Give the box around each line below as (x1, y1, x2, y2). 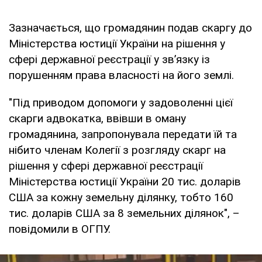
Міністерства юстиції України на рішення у (9, 37, 225, 51)
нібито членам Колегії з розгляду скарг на (9, 143, 226, 157)
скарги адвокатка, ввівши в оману (9, 112, 186, 126)
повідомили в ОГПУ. (9, 222, 111, 236)
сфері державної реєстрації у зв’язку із (9, 53, 210, 67)
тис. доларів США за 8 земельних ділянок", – (9, 206, 240, 220)
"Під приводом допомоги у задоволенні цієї (9, 96, 233, 110)
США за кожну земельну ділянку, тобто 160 (9, 191, 233, 205)
